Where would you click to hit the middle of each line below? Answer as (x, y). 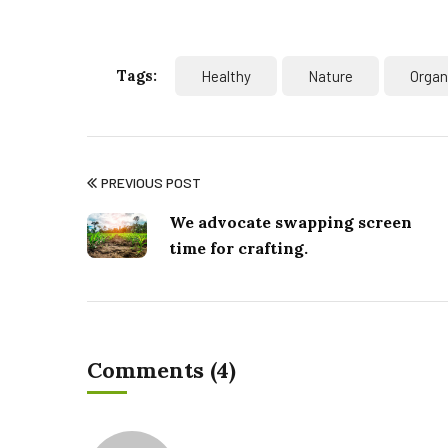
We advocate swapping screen (290, 222)
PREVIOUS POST (151, 183)
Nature (330, 76)
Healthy (226, 76)
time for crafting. (238, 248)
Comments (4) (161, 370)
